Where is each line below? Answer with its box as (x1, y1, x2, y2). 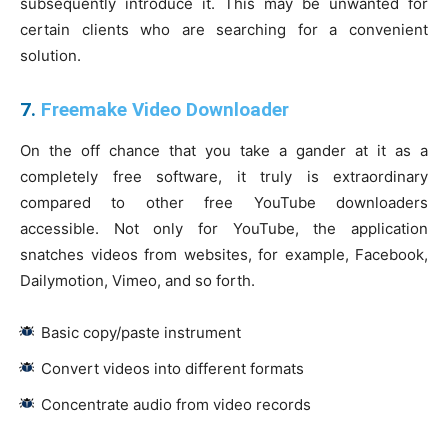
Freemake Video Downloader (36, 98, 289, 122)
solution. (20, 46, 81, 66)
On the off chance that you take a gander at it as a (20, 141, 428, 161)
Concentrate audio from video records (41, 395, 311, 415)
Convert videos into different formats (41, 359, 304, 379)
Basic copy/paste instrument (41, 323, 241, 343)
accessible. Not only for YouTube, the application (20, 219, 428, 239)
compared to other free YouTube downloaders (20, 193, 428, 213)
